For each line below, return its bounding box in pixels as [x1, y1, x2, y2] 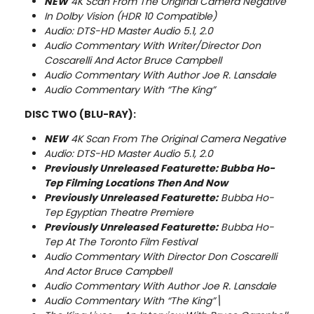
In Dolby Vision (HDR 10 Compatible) [44, 9, 217, 24]
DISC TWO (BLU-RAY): [25, 107, 136, 122]
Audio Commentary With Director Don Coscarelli [44, 250, 277, 264]
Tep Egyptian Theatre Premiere [44, 205, 193, 220]
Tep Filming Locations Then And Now [44, 176, 228, 191]
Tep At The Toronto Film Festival [44, 235, 197, 250]
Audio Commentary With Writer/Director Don [44, 39, 261, 53]
